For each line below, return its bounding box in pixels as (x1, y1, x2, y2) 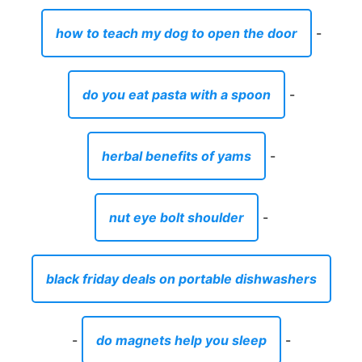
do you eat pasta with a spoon (82, 86, 271, 103)
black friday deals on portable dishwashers (45, 270, 317, 287)
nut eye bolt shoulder (108, 208, 244, 225)
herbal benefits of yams (101, 147, 251, 164)
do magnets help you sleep (95, 331, 267, 348)
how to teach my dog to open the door (55, 24, 297, 41)
